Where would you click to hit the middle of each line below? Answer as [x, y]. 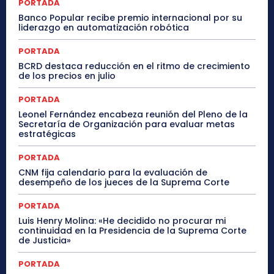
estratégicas [47, 134]
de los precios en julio [67, 76]
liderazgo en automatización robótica [104, 28]
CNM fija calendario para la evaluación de [113, 173]
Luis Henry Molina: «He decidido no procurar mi [122, 221]
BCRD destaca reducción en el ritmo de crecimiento [134, 66]
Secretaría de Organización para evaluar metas [127, 124]
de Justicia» [45, 241]
